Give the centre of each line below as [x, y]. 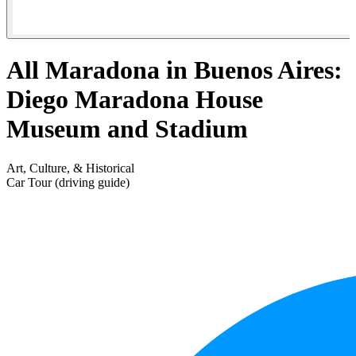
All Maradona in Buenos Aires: [174, 70]
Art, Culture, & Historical [70, 168]
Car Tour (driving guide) [68, 182]
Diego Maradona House [135, 100]
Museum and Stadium [127, 129]
